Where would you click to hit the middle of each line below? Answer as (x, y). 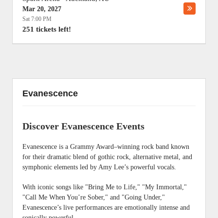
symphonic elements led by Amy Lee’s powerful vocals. (99, 167)
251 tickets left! (47, 29)
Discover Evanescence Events (83, 126)
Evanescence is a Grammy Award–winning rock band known (106, 147)
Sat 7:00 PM (37, 19)
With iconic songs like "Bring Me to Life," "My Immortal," (105, 187)
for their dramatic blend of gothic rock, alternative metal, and (107, 157)
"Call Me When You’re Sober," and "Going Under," (94, 197)
